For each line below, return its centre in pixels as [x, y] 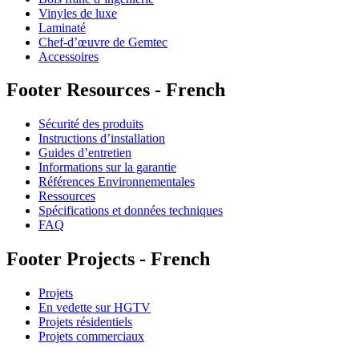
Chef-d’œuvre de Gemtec [103, 42]
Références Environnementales [117, 182]
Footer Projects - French [108, 259]
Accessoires [69, 56]
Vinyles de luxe [78, 13]
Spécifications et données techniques [131, 211]
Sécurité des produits [91, 124]
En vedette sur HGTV [95, 308]
